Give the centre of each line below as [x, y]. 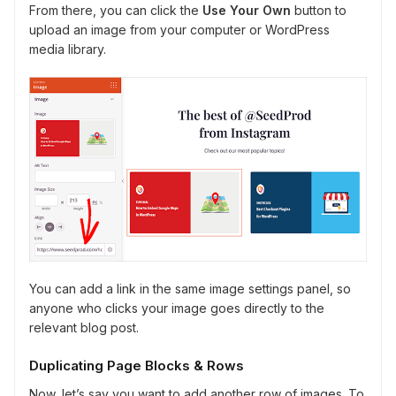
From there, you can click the [116, 11]
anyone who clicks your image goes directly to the [177, 308]
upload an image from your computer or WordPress [179, 30]
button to [319, 11]
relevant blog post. [84, 327]
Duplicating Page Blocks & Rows [137, 365]
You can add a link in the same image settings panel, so [190, 288]
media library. [68, 49]
